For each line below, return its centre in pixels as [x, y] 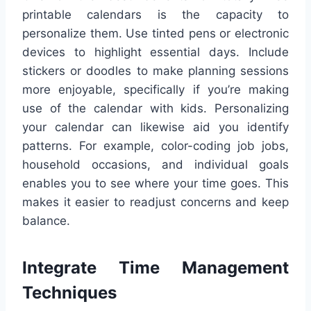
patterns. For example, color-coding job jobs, [155, 145]
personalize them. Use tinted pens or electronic [155, 33]
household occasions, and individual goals [155, 164]
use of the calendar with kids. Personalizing [155, 108]
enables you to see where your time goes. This [155, 183]
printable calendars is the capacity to [155, 14]
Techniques [69, 292]
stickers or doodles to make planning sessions [155, 70]
